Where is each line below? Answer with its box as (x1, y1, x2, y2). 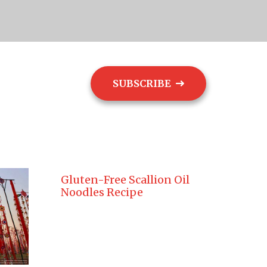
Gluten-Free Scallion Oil (60, 173, 190, 187)
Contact (32, 78, 67, 89)
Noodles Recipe (60, 185, 143, 199)
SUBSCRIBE (113, 77, 172, 89)
